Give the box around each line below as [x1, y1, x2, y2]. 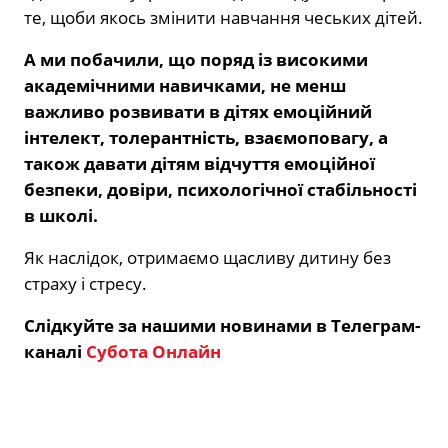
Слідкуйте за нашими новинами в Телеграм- [24, 313, 420, 337]
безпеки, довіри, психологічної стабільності [24, 177, 417, 201]
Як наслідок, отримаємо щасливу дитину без [24, 245, 391, 269]
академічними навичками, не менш [24, 73, 346, 97]
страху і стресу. [24, 271, 147, 295]
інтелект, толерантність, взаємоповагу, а [24, 125, 388, 149]
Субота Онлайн [86, 339, 221, 363]
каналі [24, 339, 86, 363]
